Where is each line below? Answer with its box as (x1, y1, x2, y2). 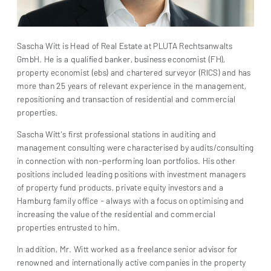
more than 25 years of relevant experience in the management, (17, 80, 247, 91)
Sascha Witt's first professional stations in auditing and (17, 128, 216, 139)
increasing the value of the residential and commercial (17, 208, 215, 219)
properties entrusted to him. (17, 221, 120, 232)
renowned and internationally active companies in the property (17, 256, 246, 267)
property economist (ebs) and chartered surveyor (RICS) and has (17, 67, 251, 77)
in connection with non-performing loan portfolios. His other (17, 155, 236, 166)
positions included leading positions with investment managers (17, 168, 246, 179)
